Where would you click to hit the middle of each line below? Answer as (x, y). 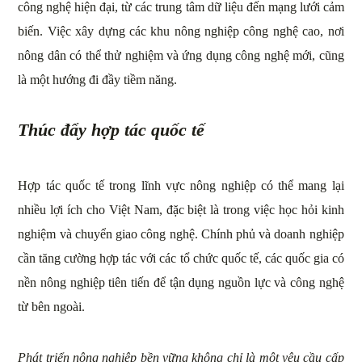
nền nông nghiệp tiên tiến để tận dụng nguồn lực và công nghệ (181, 283)
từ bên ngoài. (52, 307)
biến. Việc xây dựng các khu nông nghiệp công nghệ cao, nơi (181, 32)
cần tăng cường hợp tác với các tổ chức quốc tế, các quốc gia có (181, 259)
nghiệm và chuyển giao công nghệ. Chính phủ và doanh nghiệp (181, 234)
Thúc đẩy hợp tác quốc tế (112, 130)
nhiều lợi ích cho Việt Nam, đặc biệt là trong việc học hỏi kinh (181, 210)
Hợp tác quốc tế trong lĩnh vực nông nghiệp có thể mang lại (181, 186)
